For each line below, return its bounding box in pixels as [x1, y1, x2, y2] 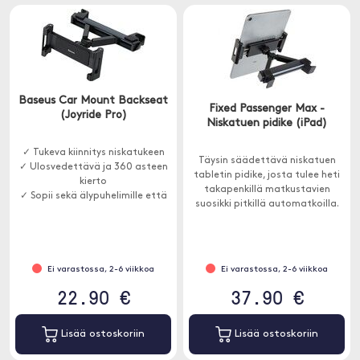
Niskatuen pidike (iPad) [207, 117, 327, 129]
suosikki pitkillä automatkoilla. [194, 199, 339, 209]
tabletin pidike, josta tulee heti [194, 170, 340, 180]
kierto [80, 177, 107, 186]
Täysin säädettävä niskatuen [198, 156, 336, 166]
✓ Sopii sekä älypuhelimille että [19, 191, 167, 201]
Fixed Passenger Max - [209, 103, 325, 115]
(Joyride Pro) [59, 109, 127, 121]
